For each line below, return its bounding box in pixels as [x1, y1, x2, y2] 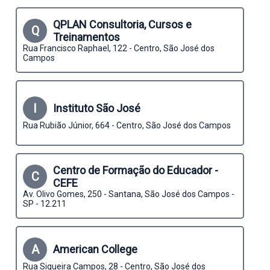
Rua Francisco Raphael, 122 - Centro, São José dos [23, 43, 215, 53]
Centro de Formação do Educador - [53, 163, 218, 177]
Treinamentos [53, 30, 120, 43]
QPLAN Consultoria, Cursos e [53, 17, 192, 31]
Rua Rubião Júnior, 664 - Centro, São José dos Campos [23, 120, 231, 130]
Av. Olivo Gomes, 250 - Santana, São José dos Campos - [23, 189, 234, 199]
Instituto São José [53, 102, 140, 115]
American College [53, 243, 137, 256]
